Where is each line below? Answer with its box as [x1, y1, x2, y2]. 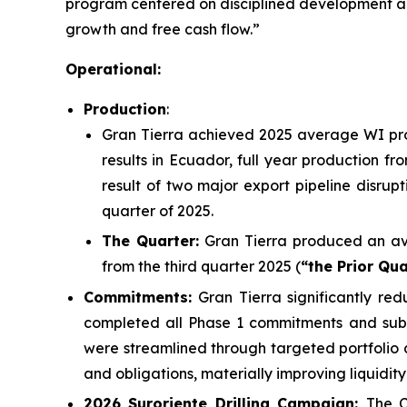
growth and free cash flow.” [65, 19, 260, 38]
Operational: [65, 59, 161, 78]
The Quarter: [102, 232, 205, 251]
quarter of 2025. [102, 201, 213, 220]
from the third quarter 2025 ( [102, 257, 301, 276]
